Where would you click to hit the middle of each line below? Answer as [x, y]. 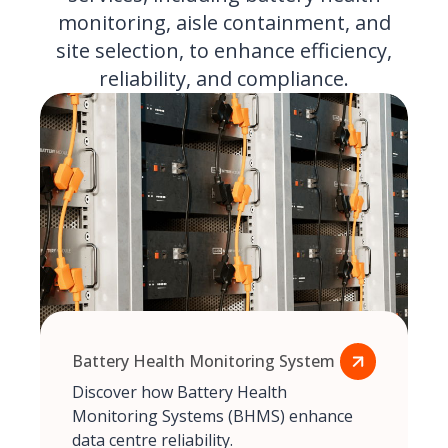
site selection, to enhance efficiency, [224, 50]
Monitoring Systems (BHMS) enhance [212, 415]
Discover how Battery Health [179, 391]
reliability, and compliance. [224, 78]
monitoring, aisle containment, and [224, 22]
